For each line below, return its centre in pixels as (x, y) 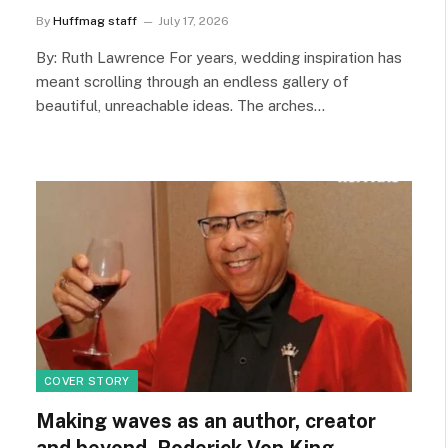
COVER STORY (87, 381)
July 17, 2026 (193, 20)
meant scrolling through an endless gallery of (192, 81)
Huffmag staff (95, 20)
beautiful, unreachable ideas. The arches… (180, 105)
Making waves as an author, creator (206, 421)
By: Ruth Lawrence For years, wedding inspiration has (219, 57)
